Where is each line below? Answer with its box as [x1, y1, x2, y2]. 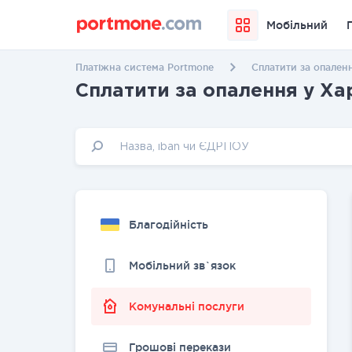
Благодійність [129, 218, 208, 231]
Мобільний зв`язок [129, 259, 236, 272]
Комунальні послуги [129, 300, 244, 313]
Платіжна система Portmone [75, 62, 214, 72]
